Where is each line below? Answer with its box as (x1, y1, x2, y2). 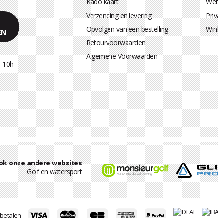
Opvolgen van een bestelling (86, 24, 168, 34)
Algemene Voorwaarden (86, 52, 157, 61)
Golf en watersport (27, 167, 82, 177)
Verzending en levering (86, 11, 151, 20)
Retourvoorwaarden (86, 38, 145, 48)
